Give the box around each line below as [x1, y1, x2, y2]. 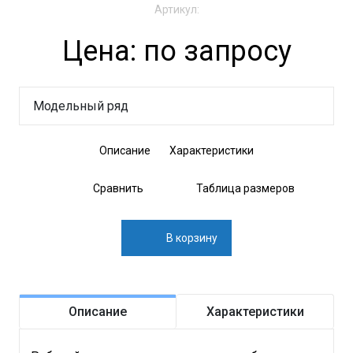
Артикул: [154, 3, 199, 17]
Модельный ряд [33, 98, 128, 114]
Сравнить [92, 182, 143, 195]
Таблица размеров [195, 182, 295, 195]
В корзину [166, 232, 217, 245]
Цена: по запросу [61, 35, 292, 69]
